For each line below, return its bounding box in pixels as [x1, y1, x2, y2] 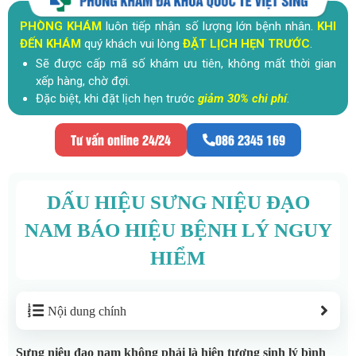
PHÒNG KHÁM [20, 19, 103, 34]
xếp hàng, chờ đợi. [36, 74, 130, 89]
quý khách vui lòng [81, 37, 183, 52]
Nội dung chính [48, 304, 126, 318]
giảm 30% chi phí [198, 91, 287, 106]
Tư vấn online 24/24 [71, 130, 171, 149]
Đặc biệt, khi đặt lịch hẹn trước [36, 91, 198, 106]
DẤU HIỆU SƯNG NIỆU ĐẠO [46, 192, 310, 214]
